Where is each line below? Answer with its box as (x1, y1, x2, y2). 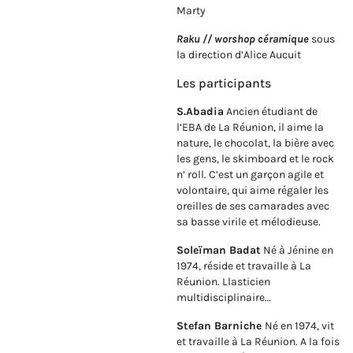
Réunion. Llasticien (176, 275, 270, 289)
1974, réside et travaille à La (176, 259, 311, 273)
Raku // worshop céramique (176, 32, 309, 46)
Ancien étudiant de (224, 105, 318, 119)
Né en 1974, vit (265, 319, 334, 333)
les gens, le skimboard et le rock (176, 152, 334, 166)
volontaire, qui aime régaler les (176, 184, 329, 198)
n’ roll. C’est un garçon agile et (176, 168, 324, 182)
